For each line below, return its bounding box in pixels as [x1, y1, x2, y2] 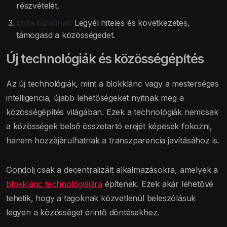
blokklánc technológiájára [6, 179, 102, 190]
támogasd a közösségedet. [16, 30, 116, 41]
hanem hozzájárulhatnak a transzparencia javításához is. [6, 135, 219, 146]
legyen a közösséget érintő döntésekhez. [6, 207, 160, 218]
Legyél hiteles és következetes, [72, 18, 190, 28]
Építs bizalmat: [16, 18, 72, 28]
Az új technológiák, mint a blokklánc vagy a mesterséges [6, 79, 219, 89]
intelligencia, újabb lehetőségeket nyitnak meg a [6, 93, 184, 103]
